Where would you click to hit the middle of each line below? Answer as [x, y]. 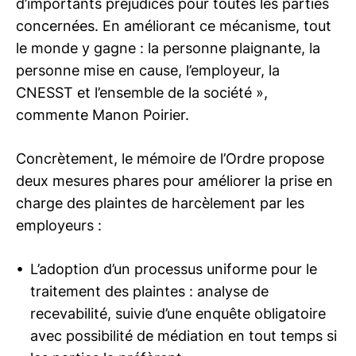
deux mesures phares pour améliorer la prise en [174, 181]
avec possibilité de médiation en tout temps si [184, 336]
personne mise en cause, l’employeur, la [148, 70]
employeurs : [59, 225]
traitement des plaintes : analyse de [149, 291]
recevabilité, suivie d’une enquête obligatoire [178, 313]
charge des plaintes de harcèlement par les [160, 203]
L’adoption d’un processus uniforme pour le [174, 269]
